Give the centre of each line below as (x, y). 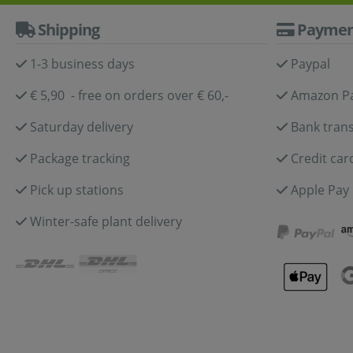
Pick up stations (77, 190)
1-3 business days (82, 64)
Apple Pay (320, 190)
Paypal (310, 64)
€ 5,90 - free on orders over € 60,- (129, 95)
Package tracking (80, 158)
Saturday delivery (82, 127)
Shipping (67, 30)
